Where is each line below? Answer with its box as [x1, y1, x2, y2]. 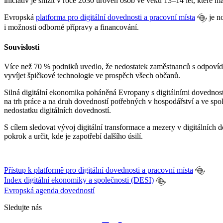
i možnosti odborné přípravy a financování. [4, 23, 139, 32]
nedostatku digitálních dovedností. [4, 106, 111, 114]
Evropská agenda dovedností [4, 186, 95, 195]
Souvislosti [4, 42, 39, 51]
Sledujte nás [4, 203, 42, 212]
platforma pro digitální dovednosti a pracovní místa [36, 13, 195, 22]
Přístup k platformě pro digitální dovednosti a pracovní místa [4, 165, 193, 174]
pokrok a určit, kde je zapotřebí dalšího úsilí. [4, 131, 143, 140]
